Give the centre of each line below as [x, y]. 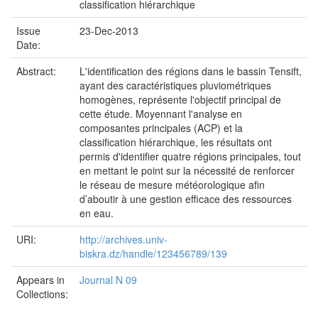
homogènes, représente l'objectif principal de [180, 99]
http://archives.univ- [124, 239]
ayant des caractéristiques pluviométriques [175, 85]
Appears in [40, 280]
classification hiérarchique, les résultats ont [176, 142]
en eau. [97, 213]
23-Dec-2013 [109, 31]
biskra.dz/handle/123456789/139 [153, 253]
